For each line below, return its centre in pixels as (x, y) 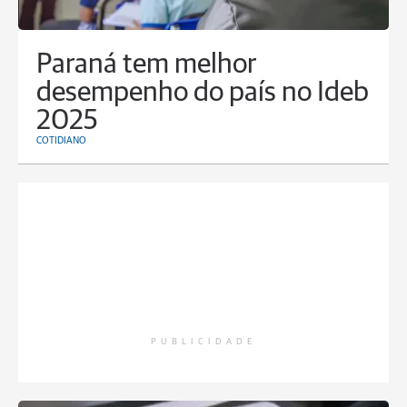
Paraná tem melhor (146, 65)
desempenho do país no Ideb (203, 94)
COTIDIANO (61, 141)
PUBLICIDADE (203, 342)
